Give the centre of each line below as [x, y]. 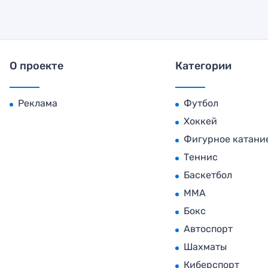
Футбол [201, 103]
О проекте [37, 66]
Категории [204, 66]
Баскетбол [208, 175]
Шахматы [205, 246]
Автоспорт [208, 229]
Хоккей [201, 121]
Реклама [38, 103]
